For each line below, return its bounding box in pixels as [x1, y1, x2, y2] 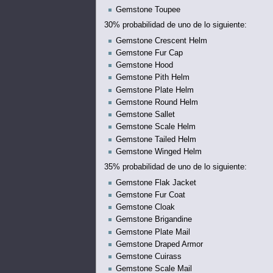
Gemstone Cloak [115, 203, 175, 212]
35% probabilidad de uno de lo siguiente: [104, 163, 247, 172]
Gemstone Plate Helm [115, 85, 194, 94]
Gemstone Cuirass [115, 252, 182, 261]
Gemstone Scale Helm [115, 122, 196, 132]
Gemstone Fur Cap [115, 48, 183, 57]
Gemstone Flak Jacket [115, 178, 196, 187]
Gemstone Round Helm [115, 97, 198, 107]
